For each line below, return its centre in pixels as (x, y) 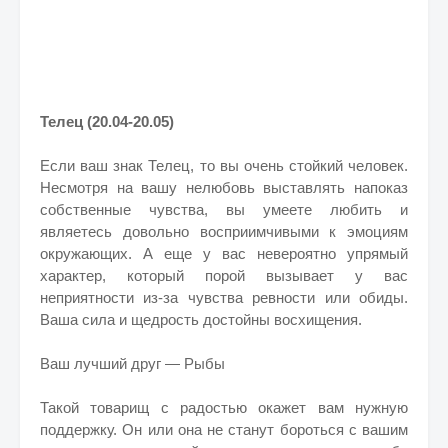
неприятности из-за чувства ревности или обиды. (224, 297)
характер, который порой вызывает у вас (224, 275)
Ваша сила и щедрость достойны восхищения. (201, 319)
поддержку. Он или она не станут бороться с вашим (224, 429)
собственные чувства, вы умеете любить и (224, 209)
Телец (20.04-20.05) (107, 121)
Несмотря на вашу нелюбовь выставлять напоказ (224, 187)
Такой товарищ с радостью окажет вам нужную (224, 407)
